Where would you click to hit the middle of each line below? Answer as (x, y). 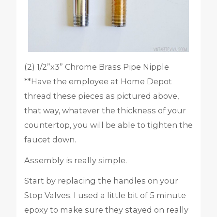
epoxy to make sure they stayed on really (106, 209)
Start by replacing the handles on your (101, 180)
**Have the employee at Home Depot (98, 82)
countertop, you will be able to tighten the (108, 125)
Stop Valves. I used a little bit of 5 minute (105, 195)
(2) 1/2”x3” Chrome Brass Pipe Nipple (96, 67)
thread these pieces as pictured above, (101, 96)
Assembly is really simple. (75, 160)
